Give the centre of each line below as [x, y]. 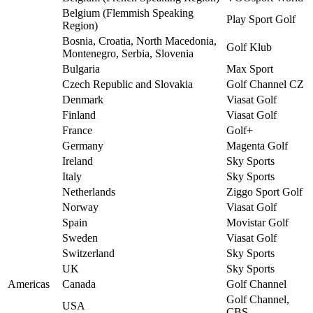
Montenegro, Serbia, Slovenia [128, 53]
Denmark [83, 99]
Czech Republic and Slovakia [128, 84]
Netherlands [89, 191]
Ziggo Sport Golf [264, 191]
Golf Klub [249, 47]
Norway [80, 207]
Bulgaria [81, 68]
